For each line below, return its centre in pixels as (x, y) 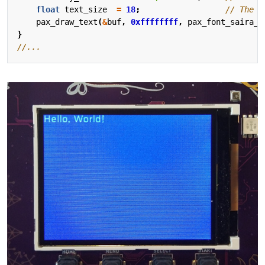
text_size (86, 9)
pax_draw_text (67, 22)
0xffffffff (154, 22)
